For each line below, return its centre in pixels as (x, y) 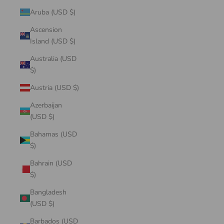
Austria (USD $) (76, 88)
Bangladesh (48, 192)
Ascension (46, 30)
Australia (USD (53, 59)
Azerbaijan (46, 105)
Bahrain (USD (51, 163)
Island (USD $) (72, 41)
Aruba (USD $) (72, 12)
